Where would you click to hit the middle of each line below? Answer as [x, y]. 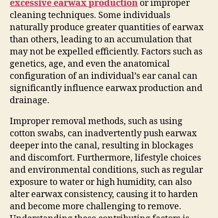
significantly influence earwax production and [106, 88]
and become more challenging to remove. [96, 206]
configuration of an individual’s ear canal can [104, 76]
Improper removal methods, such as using [96, 121]
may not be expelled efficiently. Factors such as [106, 52]
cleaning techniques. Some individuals [90, 15]
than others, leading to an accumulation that [101, 39]
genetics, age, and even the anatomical [90, 64]
